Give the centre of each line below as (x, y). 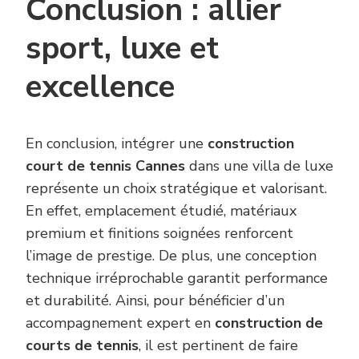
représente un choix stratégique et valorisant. (176, 188)
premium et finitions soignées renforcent (159, 233)
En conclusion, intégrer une (117, 143)
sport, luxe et (122, 48)
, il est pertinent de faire (218, 345)
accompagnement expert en (120, 323)
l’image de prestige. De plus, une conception (171, 255)
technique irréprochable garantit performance (177, 278)
